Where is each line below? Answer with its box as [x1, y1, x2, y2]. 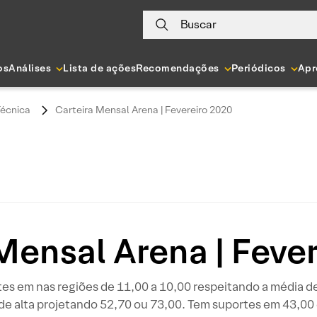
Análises [8, 62, 52, 74]
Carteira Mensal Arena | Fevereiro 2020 [55, 103, 232, 116]
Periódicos [231, 62, 286, 74]
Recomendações [136, 62, 219, 74]
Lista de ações [63, 62, 137, 74]
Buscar [180, 17, 217, 32]
